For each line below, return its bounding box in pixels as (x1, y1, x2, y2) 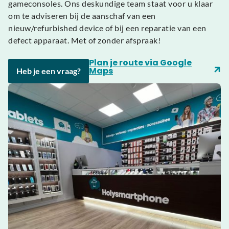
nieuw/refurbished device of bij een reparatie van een (8, 22, 207, 33)
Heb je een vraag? (16, 65, 81, 76)
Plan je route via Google (89, 56, 192, 68)
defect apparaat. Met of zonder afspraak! (8, 35, 161, 45)
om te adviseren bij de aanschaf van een (8, 10, 156, 20)
